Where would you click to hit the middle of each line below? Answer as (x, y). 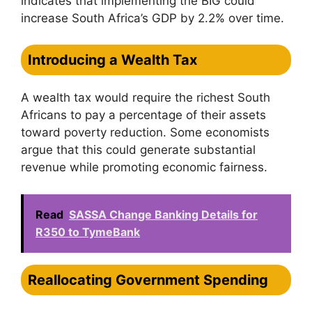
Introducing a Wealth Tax (112, 60)
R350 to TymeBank (88, 232)
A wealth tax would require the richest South (146, 97)
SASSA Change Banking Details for (163, 214)
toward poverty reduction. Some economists (145, 132)
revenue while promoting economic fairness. (144, 167)
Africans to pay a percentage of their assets (143, 115)
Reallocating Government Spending (148, 280)
